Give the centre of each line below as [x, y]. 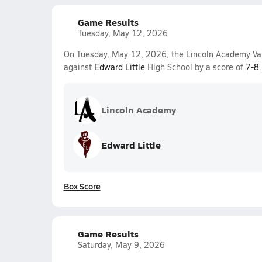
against [79, 67]
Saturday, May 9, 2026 [121, 245]
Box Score [82, 186]
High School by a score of [195, 67]
